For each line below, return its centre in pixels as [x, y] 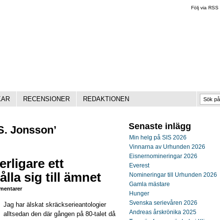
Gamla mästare [150, 184]
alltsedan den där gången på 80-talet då [59, 214]
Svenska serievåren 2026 [163, 203]
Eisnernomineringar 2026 [163, 156]
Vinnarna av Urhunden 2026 [167, 147]
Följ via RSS [205, 8]
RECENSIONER [46, 99]
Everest [139, 165]
